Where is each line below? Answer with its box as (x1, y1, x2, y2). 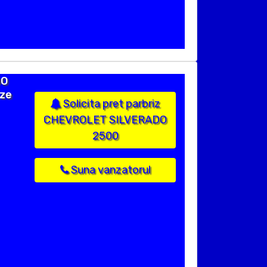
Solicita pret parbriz (61, 97, 160, 111)
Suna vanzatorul (68, 163, 151, 177)
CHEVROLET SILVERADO (44, 113, 167, 127)
